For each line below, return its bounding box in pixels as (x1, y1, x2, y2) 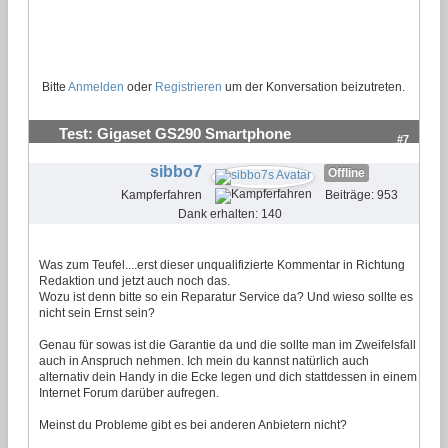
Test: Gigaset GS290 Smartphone (59, 125, 291, 142)
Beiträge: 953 (324, 187, 398, 202)
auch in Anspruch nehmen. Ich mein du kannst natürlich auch (39, 353, 369, 368)
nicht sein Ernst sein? (39, 305, 155, 320)
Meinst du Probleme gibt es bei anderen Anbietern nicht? (39, 417, 347, 432)
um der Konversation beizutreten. (222, 79, 405, 94)
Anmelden (68, 79, 124, 94)
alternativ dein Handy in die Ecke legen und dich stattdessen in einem (39, 369, 417, 384)
